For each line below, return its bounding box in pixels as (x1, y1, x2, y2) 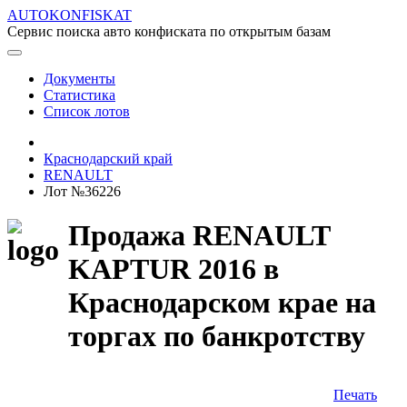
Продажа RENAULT (68, 219, 330, 253)
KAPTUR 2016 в (68, 253, 279, 286)
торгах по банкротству (68, 320, 365, 353)
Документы (44, 71, 115, 86)
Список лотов (44, 104, 130, 119)
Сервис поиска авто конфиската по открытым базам (7, 24, 331, 39)
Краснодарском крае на (68, 286, 376, 320)
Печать (333, 386, 377, 402)
